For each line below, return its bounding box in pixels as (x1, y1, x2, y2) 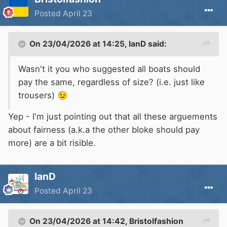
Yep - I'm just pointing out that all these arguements (8, 111, 217, 122)
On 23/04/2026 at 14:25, (29, 39, 129, 49)
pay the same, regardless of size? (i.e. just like (18, 77, 205, 88)
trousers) (18, 90, 57, 101)
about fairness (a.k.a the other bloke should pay (8, 125, 200, 135)
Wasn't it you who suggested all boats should (18, 64, 200, 74)
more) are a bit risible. (8, 138, 96, 148)
